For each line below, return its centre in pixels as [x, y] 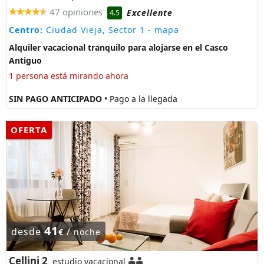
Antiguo [25, 61]
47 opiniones [76, 12]
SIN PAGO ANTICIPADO [57, 98]
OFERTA [29, 129]
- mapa [162, 30]
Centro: [26, 30]
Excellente [150, 12]
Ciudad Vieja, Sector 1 [94, 30]
